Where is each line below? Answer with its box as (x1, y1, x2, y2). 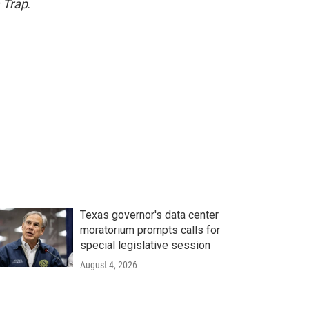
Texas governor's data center (79, 208, 219, 221)
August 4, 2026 (79, 259, 137, 270)
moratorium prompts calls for (79, 223, 220, 237)
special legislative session (79, 239, 210, 252)
